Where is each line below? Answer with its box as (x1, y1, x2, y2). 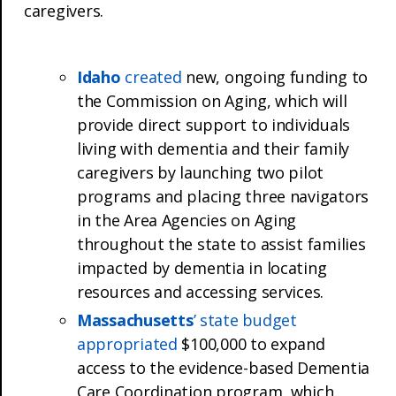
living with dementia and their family (77, 137, 350, 159)
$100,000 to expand (177, 332, 325, 354)
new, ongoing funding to (181, 65, 369, 88)
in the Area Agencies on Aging (77, 209, 297, 231)
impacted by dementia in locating (77, 256, 327, 278)
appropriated (77, 332, 178, 354)
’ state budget (193, 308, 297, 331)
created (125, 65, 182, 88)
